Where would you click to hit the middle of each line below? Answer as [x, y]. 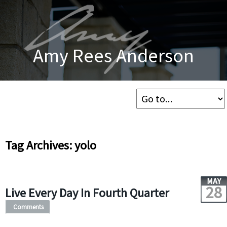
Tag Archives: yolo [50, 145]
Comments [28, 207]
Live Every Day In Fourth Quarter [87, 193]
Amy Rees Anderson [113, 55]
